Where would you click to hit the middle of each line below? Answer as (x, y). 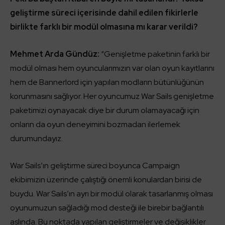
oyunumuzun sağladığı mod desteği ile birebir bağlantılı (107, 208)
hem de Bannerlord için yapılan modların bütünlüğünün (107, 82)
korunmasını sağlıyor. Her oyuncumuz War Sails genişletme (112, 96)
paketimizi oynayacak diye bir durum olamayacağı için (105, 110)
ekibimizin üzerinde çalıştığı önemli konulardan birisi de (106, 180)
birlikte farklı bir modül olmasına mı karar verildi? (104, 27)
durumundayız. (36, 138)
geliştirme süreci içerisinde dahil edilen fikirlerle (104, 13)
